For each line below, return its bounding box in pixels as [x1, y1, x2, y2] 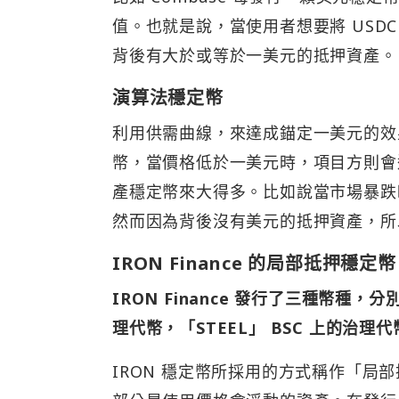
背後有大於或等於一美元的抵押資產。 [112, 44, 397, 66]
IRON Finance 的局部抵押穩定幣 [112, 250, 396, 275]
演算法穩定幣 [112, 85, 224, 110]
